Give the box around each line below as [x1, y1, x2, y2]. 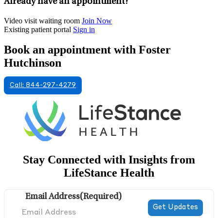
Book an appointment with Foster [4, 43, 171, 56]
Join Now [82, 16, 112, 25]
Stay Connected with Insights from [23, 153, 195, 166]
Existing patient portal [4, 25, 71, 34]
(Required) [80, 193, 122, 202]
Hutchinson [4, 56, 61, 70]
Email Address [25, 193, 80, 202]
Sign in [73, 25, 95, 34]
